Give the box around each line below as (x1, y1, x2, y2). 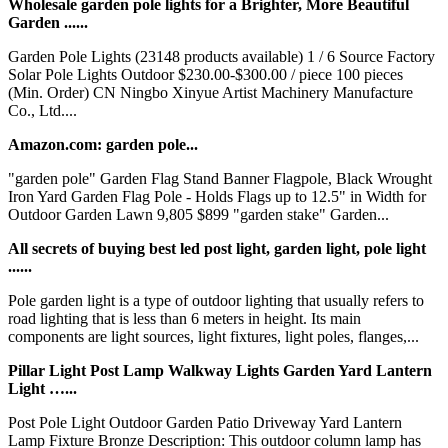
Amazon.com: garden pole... (8, 135, 198, 153)
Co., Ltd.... (8, 101, 77, 119)
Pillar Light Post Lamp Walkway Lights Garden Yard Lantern (8, 361, 432, 379)
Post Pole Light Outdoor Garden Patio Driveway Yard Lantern (8, 413, 402, 431)
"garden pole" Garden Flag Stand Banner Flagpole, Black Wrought (8, 169, 432, 187)
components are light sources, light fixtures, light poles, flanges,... (8, 327, 419, 345)
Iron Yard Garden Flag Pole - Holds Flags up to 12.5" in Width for (8, 187, 426, 205)
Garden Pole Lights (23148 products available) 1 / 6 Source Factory (8, 47, 435, 65)
